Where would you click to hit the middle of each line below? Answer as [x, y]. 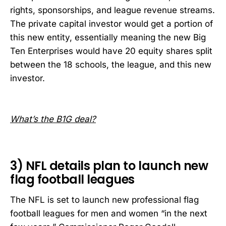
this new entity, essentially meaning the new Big [108, 37]
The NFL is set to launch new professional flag [104, 200]
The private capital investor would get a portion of [111, 23]
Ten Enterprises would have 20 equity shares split [111, 51]
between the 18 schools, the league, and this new [111, 64]
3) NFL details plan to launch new [109, 166]
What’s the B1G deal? [53, 119]
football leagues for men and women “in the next [109, 213]
